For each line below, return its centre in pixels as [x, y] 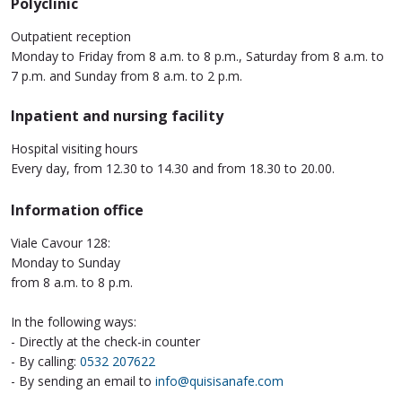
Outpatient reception [71, 36]
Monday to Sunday [66, 262]
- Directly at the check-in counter [105, 341]
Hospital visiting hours [74, 148]
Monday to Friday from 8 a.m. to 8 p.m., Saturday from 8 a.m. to [197, 56]
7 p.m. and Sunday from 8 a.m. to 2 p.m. [127, 75]
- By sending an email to [83, 380]
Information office [77, 210]
